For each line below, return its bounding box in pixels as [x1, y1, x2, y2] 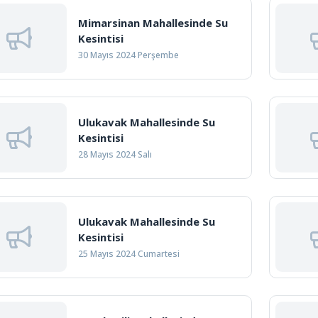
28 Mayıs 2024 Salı [78, 148, 152, 160]
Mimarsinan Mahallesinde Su [78, 16, 228, 30]
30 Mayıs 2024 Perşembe [78, 49, 179, 61]
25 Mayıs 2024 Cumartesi [78, 248, 180, 260]
